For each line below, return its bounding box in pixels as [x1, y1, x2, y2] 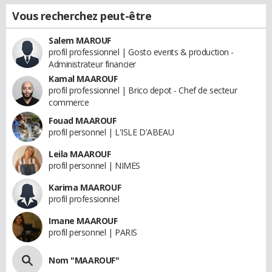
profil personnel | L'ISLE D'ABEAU [49, 126, 174, 138]
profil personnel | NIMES [49, 160, 140, 171]
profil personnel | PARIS [49, 226, 137, 238]
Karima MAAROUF [49, 182, 121, 193]
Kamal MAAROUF [49, 73, 118, 84]
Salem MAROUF [49, 35, 111, 46]
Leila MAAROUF [49, 148, 111, 160]
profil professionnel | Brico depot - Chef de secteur [49, 84, 237, 96]
